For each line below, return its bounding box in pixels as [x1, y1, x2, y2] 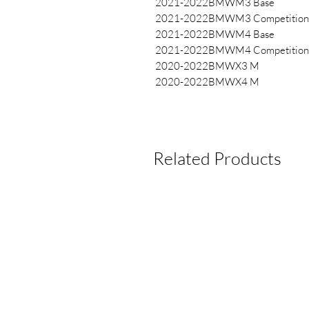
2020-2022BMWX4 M [155, 75, 259, 89]
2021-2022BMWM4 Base [155, 28, 275, 41]
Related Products [153, 148, 281, 170]
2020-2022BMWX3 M [155, 59, 259, 73]
